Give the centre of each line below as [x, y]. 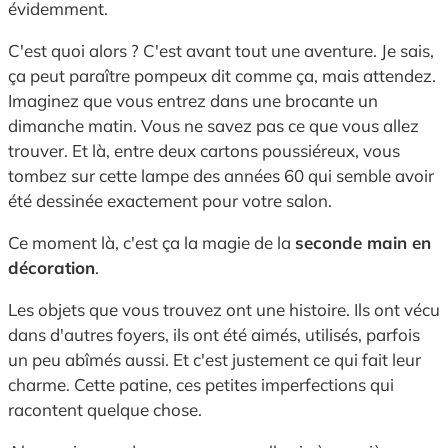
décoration [51, 268]
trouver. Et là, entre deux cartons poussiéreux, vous [204, 151]
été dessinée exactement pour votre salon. [170, 201]
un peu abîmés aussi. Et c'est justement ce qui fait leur [214, 360]
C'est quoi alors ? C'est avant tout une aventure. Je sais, [221, 51]
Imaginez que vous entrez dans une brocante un [193, 101]
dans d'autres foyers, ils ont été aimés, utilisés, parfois [214, 335]
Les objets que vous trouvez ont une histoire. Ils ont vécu [224, 310]
